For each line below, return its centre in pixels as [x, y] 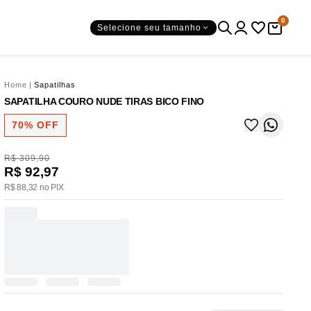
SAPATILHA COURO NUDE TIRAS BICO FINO [104, 101]
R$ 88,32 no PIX [34, 187]
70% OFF [35, 125]
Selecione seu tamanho [149, 27]
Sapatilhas [55, 85]
